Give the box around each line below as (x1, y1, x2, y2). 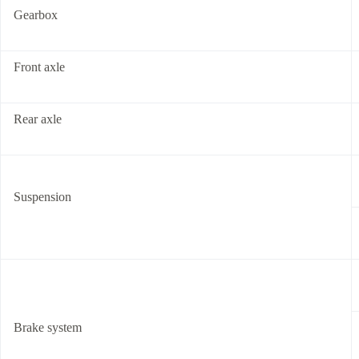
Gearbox (14, 8, 58, 22)
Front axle (14, 60, 65, 74)
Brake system (14, 321, 82, 334)
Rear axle (14, 112, 62, 126)
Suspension (14, 190, 71, 204)
